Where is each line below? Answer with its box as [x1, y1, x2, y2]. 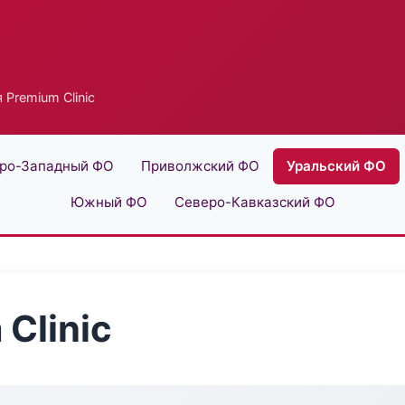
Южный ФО [70, 193, 147, 211]
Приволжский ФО [140, 157, 259, 174]
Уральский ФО [286, 157, 386, 174]
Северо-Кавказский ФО [174, 193, 335, 211]
